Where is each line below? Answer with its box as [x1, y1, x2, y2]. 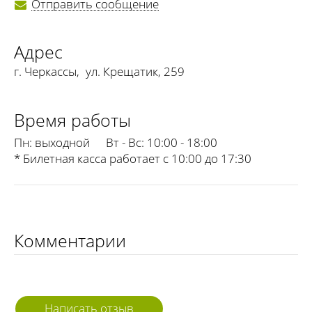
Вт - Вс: [106, 134, 144, 151]
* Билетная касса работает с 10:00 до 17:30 [14, 150, 251, 167]
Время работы [14, 108, 131, 132]
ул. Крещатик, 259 [86, 63, 185, 80]
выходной [32, 134, 90, 151]
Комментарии [14, 228, 126, 253]
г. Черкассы [14, 63, 77, 80]
